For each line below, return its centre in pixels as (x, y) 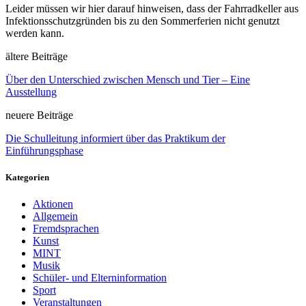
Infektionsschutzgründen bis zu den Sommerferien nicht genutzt (142, 20)
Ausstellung (31, 92)
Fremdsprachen (66, 229)
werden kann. (35, 33)
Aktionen (53, 204)
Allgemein (55, 217)
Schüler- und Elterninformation (100, 278)
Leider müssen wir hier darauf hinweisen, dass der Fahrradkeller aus (152, 8)
